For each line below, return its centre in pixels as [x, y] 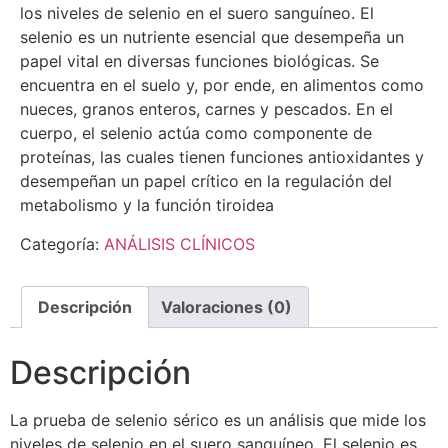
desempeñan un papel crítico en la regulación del [206, 181]
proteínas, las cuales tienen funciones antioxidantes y [222, 157]
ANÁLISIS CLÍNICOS [179, 243]
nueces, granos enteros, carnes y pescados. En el [206, 109]
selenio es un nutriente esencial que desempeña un [212, 37]
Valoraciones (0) [226, 306]
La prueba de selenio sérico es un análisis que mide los [218, 419]
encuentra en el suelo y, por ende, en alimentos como [222, 85]
